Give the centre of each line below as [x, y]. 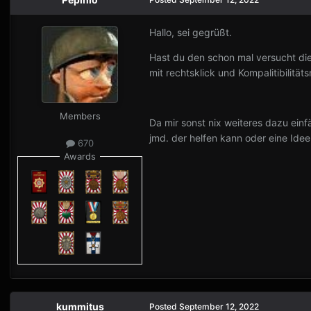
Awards [80, 157]
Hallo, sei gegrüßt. [191, 32]
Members [80, 116]
